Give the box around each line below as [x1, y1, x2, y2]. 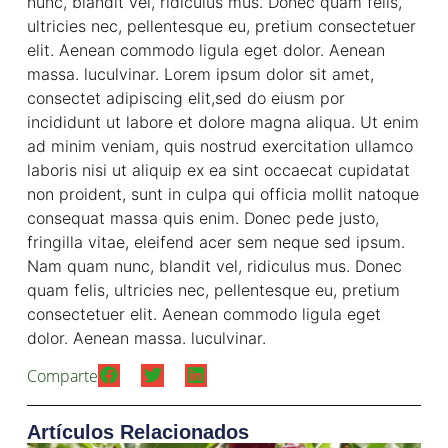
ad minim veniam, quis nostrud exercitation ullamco [26, 135, 413, 156]
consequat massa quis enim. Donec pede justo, [26, 207, 379, 228]
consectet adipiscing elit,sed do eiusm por [26, 87, 345, 108]
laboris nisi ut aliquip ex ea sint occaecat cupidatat [26, 159, 410, 180]
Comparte [26, 365, 98, 388]
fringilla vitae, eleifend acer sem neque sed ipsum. [26, 231, 405, 252]
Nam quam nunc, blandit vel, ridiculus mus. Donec [26, 255, 402, 276]
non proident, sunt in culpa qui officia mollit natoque [26, 183, 419, 204]
